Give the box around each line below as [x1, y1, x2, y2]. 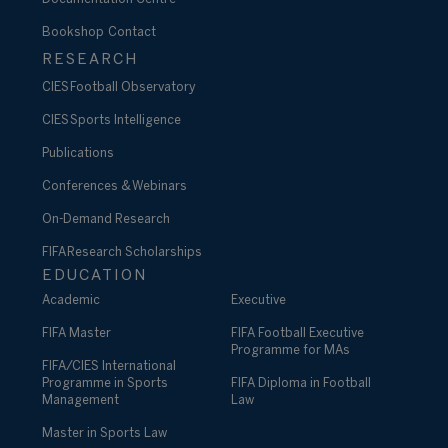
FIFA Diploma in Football [230, 378, 371, 390]
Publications [42, 148, 114, 160]
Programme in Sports [42, 378, 168, 390]
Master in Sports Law [42, 428, 167, 440]
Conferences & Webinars [42, 181, 187, 193]
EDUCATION [42, 269, 147, 284]
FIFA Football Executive [230, 328, 364, 340]
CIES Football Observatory [42, 82, 196, 94]
